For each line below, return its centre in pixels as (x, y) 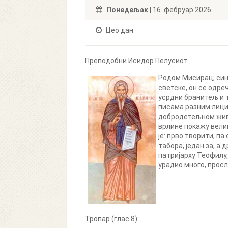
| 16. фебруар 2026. (180, 10)
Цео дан (119, 30)
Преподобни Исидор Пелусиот (136, 61)
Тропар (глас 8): (112, 219)
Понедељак (127, 10)
